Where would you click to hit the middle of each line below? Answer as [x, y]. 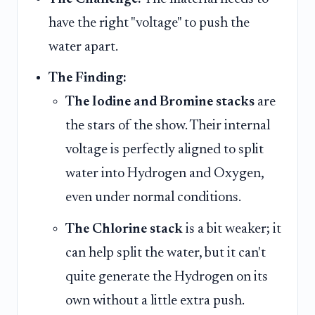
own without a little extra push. [155, 301]
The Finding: [88, 78]
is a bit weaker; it [232, 229]
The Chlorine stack [124, 229]
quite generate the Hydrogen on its [167, 277]
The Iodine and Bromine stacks [160, 102]
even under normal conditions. [153, 198]
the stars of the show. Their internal [168, 126]
